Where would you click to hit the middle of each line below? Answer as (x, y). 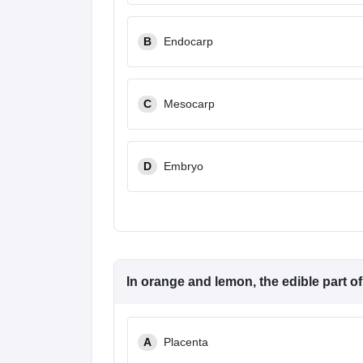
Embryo (184, 166)
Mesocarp (189, 104)
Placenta (186, 342)
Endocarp (188, 41)
